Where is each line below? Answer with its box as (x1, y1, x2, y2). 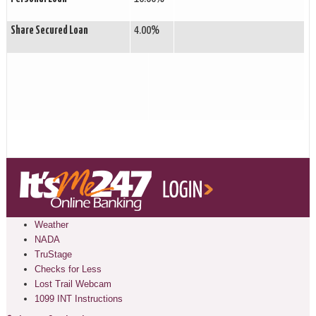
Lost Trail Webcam (34, 279, 111, 289)
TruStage (34, 249, 72, 260)
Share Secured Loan (10, 25, 88, 36)
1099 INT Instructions (34, 293, 123, 304)
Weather (34, 219, 68, 230)
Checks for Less (34, 264, 102, 274)
